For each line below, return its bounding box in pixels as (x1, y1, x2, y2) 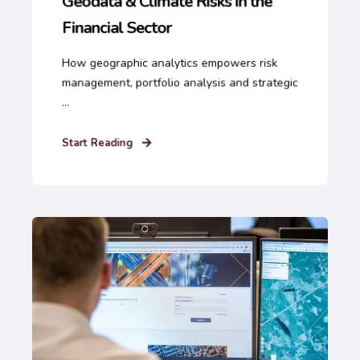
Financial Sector (61, 16, 172, 39)
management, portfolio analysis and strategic (61, 75, 299, 91)
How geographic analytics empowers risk (61, 55, 278, 72)
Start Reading (61, 135, 133, 151)
